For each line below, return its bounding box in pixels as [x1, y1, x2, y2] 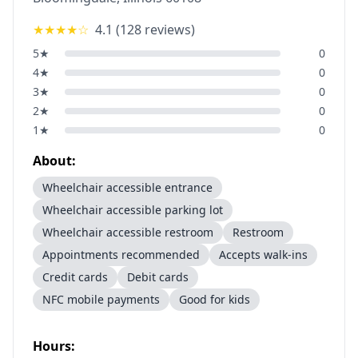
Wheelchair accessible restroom [42, 225, 213, 240]
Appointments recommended [42, 247, 200, 262]
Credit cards [42, 269, 108, 284]
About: [33, 152, 76, 169]
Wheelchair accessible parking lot [42, 202, 223, 217]
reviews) [141, 21, 195, 38]
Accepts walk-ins [219, 247, 308, 262]
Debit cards [127, 269, 189, 284]
